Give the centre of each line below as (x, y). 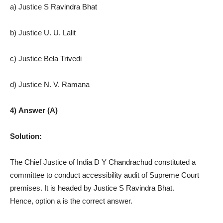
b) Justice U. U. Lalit (43, 32)
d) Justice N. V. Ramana (50, 84)
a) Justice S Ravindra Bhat (54, 6)
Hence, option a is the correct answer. (71, 201)
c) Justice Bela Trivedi (46, 58)
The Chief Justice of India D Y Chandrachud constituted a (103, 162)
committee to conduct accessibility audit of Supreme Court (105, 175)
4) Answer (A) (34, 110)
